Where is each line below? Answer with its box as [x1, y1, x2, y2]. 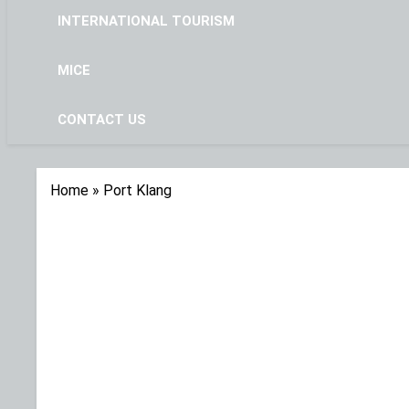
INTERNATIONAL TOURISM [58, 13, 235, 30]
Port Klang [103, 182, 172, 200]
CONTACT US [58, 111, 146, 129]
